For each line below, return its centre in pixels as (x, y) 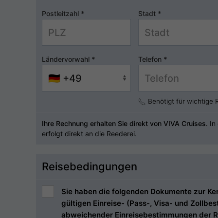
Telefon (151, 59)
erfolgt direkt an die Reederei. (89, 134)
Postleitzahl (61, 13)
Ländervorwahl (67, 59)
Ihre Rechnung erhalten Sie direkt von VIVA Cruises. (125, 123)
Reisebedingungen (90, 166)
